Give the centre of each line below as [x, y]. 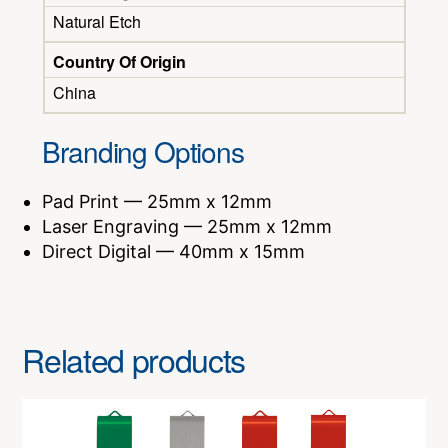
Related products [134, 359]
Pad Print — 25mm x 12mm [157, 202]
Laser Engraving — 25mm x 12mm [187, 227]
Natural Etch [96, 22]
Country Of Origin [119, 62]
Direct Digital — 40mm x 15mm [174, 252]
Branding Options [143, 151]
